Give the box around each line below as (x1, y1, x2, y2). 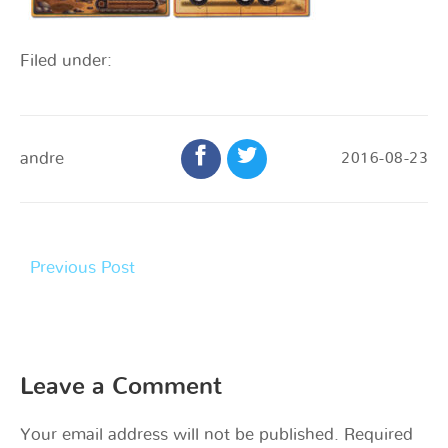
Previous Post (30, 258, 135, 276)
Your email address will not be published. (20, 425, 339, 443)
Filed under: (20, 51, 112, 69)
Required (344, 425, 413, 443)
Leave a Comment (20, 374, 222, 399)
